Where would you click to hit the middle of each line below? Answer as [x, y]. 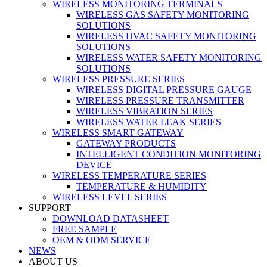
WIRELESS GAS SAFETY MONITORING [163, 15]
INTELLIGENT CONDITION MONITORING [169, 154]
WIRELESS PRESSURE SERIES [119, 79]
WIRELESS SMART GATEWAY [118, 133]
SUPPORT [50, 208]
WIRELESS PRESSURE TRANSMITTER [160, 100]
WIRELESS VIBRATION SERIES [145, 111]
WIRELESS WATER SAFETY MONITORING [169, 58]
